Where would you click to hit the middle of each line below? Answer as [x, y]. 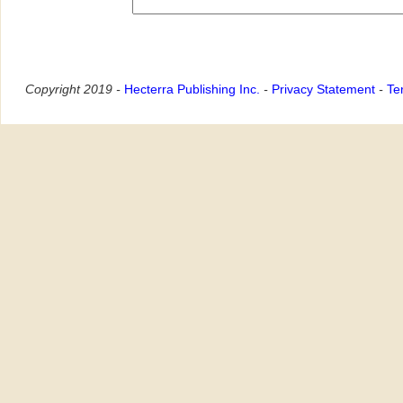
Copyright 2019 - [75, 89]
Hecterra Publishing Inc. [192, 89]
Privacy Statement [323, 89]
